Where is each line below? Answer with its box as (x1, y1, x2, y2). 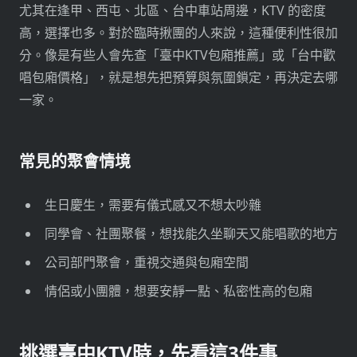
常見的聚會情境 (19, 151, 131, 173)
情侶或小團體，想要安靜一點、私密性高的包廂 (45, 282, 312, 300)
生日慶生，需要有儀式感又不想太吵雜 (45, 196, 261, 214)
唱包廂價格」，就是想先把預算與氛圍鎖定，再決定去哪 (19, 69, 338, 87)
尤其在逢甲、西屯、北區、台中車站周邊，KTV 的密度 (19, 2, 326, 20)
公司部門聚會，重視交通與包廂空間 (45, 253, 249, 272)
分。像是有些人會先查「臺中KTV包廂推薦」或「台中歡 (19, 46, 335, 65)
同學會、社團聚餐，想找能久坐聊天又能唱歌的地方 (45, 225, 338, 243)
